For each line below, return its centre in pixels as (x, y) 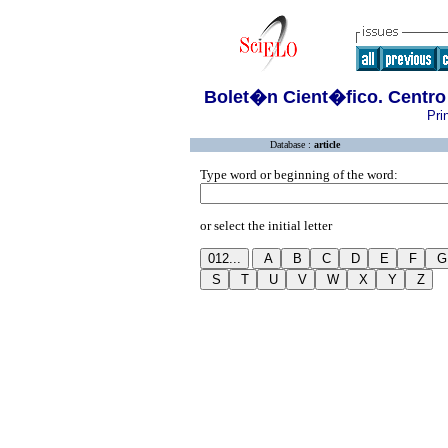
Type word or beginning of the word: (299, 174)
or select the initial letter (266, 225)
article (327, 144)
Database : (292, 144)
